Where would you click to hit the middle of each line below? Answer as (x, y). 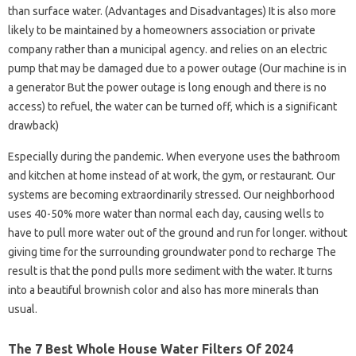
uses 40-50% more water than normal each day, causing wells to (166, 214)
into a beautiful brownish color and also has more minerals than (163, 290)
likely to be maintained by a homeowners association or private (162, 30)
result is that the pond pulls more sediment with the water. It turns (170, 271)
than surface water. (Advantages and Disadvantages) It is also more (172, 11)
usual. (23, 309)
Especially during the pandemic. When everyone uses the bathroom (174, 157)
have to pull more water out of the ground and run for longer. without (178, 233)
